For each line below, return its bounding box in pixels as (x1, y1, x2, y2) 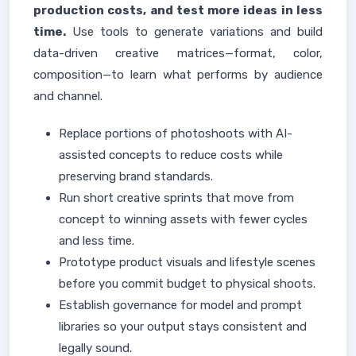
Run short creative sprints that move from (59, 191, 294, 205)
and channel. (33, 89, 103, 103)
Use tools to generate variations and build (66, 25, 323, 39)
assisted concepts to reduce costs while (59, 148, 283, 162)
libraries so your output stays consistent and (59, 319, 307, 334)
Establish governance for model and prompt (59, 298, 302, 312)
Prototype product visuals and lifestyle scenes (59, 255, 315, 269)
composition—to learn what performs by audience (33, 68, 323, 82)
